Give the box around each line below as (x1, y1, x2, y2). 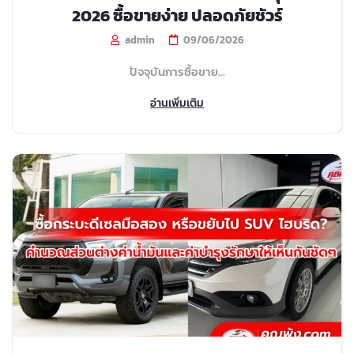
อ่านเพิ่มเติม (150, 94, 204, 111)
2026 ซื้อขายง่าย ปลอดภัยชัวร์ (71, 2, 283, 28)
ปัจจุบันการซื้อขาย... (129, 62, 225, 81)
